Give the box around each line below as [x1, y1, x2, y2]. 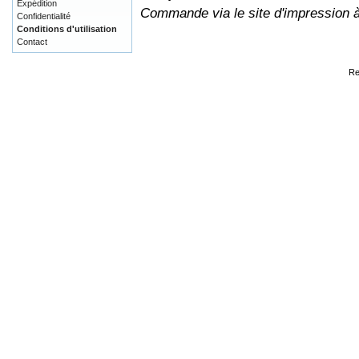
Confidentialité [17, 11, 71, 21]
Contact [17, 37, 47, 46]
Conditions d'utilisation [17, 24, 117, 34]
